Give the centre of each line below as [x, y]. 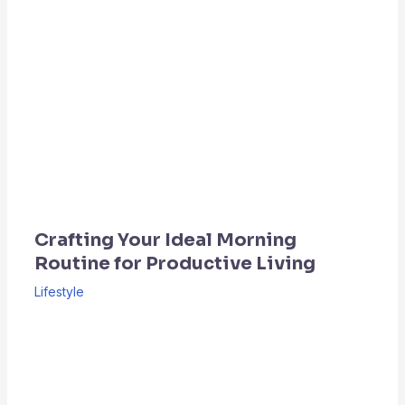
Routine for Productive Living [174, 263]
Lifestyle [59, 291]
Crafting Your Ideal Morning [165, 240]
